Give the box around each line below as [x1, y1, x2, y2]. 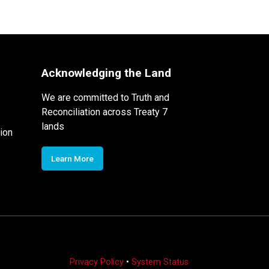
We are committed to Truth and [41, 91, 169, 103]
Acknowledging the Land [41, 65, 171, 80]
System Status [131, 256, 189, 267]
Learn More [50, 153, 94, 163]
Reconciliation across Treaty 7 [41, 106, 168, 118]
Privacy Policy [69, 256, 124, 267]
